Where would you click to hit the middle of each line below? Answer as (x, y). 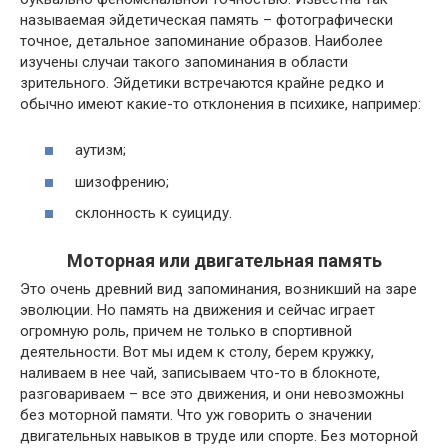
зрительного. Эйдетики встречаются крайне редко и (202, 82)
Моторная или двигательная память (224, 260)
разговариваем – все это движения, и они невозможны (212, 394)
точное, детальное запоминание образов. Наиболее (201, 40)
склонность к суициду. (153, 213)
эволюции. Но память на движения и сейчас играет (197, 310)
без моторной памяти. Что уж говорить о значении (196, 415)
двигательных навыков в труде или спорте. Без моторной (219, 436)
